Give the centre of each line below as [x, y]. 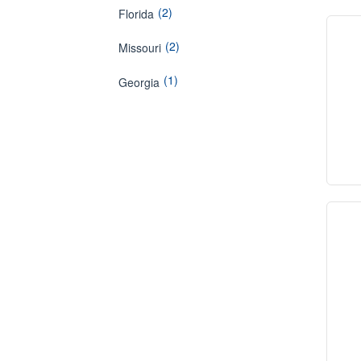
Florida [136, 13]
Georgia [139, 82]
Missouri [140, 48]
